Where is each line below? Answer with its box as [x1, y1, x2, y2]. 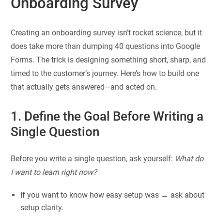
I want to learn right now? [11, 168, 97, 177]
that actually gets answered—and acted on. [11, 82, 157, 92]
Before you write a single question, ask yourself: [11, 154, 175, 164]
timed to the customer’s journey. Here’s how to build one [11, 68, 200, 78]
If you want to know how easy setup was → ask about [20, 190, 205, 200]
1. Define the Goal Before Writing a [11, 108, 204, 124]
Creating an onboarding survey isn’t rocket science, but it [11, 28, 202, 37]
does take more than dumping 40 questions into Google [11, 41, 201, 51]
